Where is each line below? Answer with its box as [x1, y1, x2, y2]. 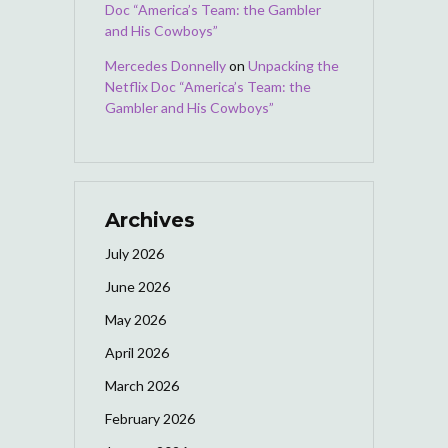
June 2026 [105, 277, 170, 295]
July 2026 [105, 244, 164, 262]
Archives [105, 207, 195, 232]
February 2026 [105, 409, 195, 427]
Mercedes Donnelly [105, 56, 226, 74]
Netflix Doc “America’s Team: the [105, 77, 311, 95]
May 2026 [105, 310, 166, 328]
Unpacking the [248, 56, 339, 74]
